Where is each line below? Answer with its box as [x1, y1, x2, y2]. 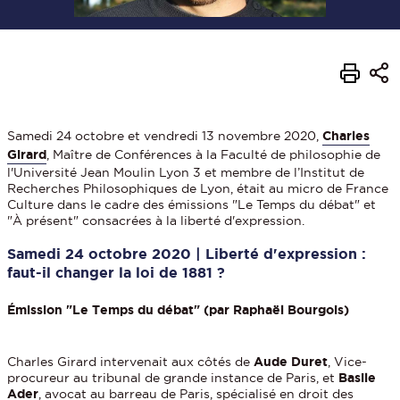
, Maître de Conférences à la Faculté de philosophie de [46, 146, 381, 162]
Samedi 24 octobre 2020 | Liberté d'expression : [7, 245, 367, 262]
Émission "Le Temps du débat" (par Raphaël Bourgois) [7, 302, 350, 317]
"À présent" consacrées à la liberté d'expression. [7, 212, 305, 228]
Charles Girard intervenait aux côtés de [7, 354, 254, 369]
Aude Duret [254, 354, 329, 369]
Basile [338, 370, 377, 385]
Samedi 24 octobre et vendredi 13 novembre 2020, [7, 128, 323, 143]
